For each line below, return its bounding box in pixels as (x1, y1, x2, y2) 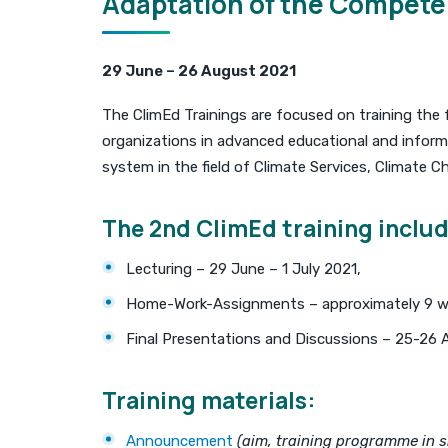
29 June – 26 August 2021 (102, 61, 296, 80)
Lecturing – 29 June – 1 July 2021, (126, 259, 361, 278)
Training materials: (102, 383, 315, 416)
